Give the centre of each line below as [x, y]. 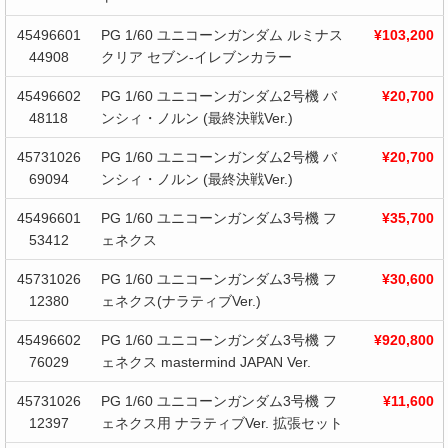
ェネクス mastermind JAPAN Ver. [205, 362]
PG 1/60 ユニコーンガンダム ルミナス [221, 35]
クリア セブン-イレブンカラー [196, 57]
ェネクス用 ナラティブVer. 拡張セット [221, 423]
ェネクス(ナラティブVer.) [180, 301]
